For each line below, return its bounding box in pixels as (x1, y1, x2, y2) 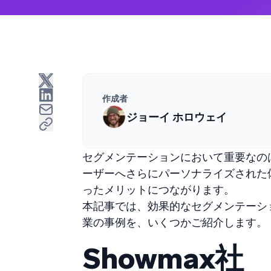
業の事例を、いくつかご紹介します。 (82, 215, 267, 229)
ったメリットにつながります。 (82, 183, 235, 197)
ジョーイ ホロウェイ (126, 109, 227, 124)
